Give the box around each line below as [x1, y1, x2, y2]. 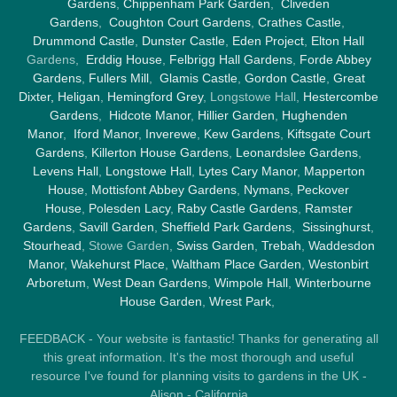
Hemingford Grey [107, 89, 203, 104]
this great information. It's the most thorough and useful [43, 349, 354, 364]
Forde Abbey [299, 51, 371, 66]
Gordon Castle [244, 70, 326, 85]
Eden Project [232, 33, 304, 48]
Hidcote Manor [109, 107, 191, 122]
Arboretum [26, 275, 86, 290]
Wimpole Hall [214, 275, 288, 290]
